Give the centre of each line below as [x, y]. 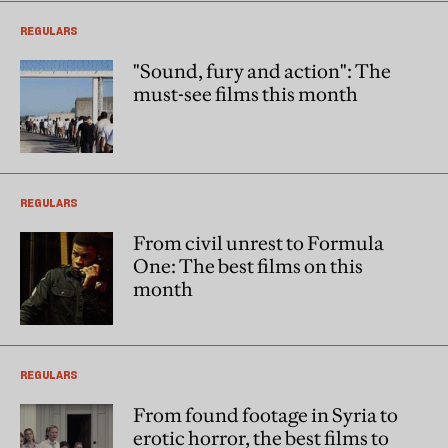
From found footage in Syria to [265, 414]
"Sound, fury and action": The [262, 70]
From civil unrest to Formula [258, 242]
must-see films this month [245, 93]
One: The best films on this [248, 265]
